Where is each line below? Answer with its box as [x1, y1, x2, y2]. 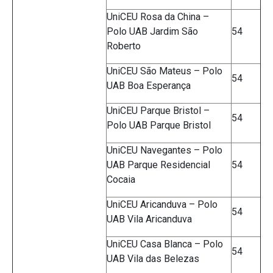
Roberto [107, 40, 141, 52]
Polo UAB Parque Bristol [107, 119, 211, 132]
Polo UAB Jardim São [107, 26, 198, 38]
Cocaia [107, 174, 135, 186]
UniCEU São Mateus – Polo [107, 65, 222, 77]
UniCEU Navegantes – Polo [107, 144, 222, 157]
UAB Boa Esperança [107, 80, 191, 92]
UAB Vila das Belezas [107, 253, 199, 265]
